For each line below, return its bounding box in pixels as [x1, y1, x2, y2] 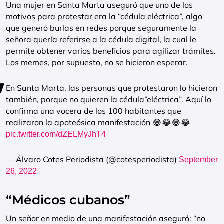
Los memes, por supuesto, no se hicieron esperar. [6, 57, 188, 67]
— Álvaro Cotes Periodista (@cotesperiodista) [6, 154, 179, 164]
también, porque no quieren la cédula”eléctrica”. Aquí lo [6, 94, 211, 104]
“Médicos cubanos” [6, 192, 130, 207]
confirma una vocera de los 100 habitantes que [6, 106, 181, 116]
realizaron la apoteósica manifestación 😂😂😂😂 [6, 117, 190, 127]
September [179, 155, 218, 164]
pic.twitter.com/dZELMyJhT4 [6, 130, 106, 138]
